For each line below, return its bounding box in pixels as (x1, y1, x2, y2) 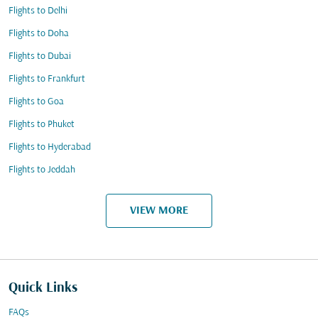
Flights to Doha (9, 28, 69, 39)
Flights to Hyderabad (9, 142, 91, 153)
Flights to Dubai (9, 51, 71, 62)
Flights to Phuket (9, 119, 75, 130)
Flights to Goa (9, 97, 64, 107)
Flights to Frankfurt (9, 74, 85, 84)
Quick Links (9, 280, 77, 296)
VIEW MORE (130, 204, 188, 216)
